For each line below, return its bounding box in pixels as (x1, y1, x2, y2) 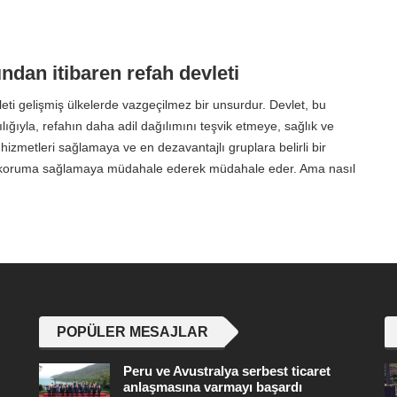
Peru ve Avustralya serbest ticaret (123, 362, 331, 378)
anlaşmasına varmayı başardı (123, 378, 302, 394)
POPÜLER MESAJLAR (57, 323, 208, 339)
